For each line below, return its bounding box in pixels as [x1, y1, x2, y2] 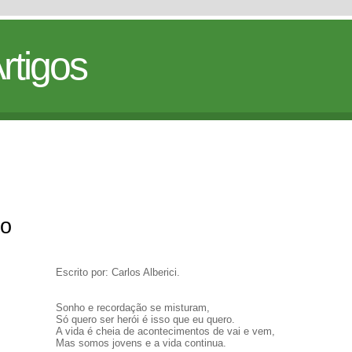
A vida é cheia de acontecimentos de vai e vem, [56, 325, 275, 337]
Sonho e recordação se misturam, [56, 302, 210, 313]
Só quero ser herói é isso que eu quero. [56, 313, 235, 325]
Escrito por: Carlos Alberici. [56, 266, 180, 278]
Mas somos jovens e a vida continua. [56, 337, 226, 349]
